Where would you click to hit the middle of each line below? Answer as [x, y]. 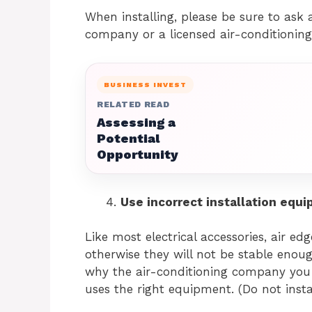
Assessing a [136, 122]
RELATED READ [133, 104]
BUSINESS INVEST [145, 84]
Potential [128, 138]
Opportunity [138, 154]
